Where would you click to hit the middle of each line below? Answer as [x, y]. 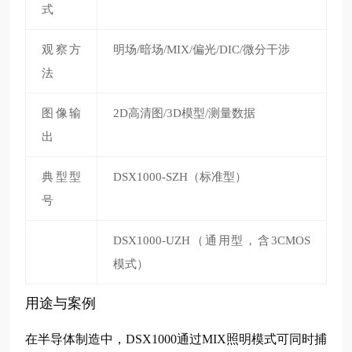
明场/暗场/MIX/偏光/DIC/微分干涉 [202, 49]
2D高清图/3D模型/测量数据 [184, 113]
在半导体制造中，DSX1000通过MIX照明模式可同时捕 [176, 339]
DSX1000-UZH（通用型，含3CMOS [212, 240]
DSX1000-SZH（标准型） [180, 177]
